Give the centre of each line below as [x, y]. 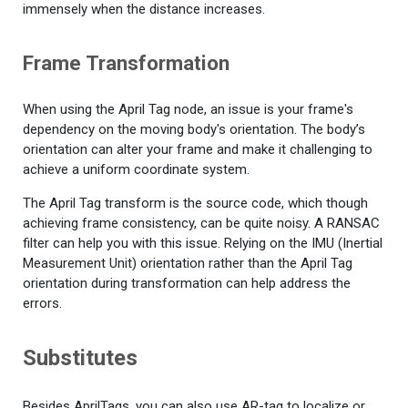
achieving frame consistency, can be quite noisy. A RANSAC [201, 224]
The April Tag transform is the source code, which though [195, 204]
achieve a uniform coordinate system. [136, 170]
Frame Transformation [126, 62]
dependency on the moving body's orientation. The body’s [194, 130]
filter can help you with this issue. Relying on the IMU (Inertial [203, 244]
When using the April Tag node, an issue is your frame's [188, 110]
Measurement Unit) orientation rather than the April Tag [188, 264]
